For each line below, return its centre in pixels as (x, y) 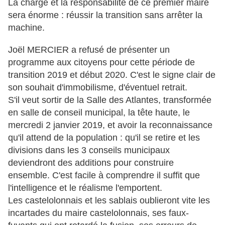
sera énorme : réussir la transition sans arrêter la (105, 15)
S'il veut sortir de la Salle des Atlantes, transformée (110, 100)
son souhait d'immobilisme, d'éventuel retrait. (98, 88)
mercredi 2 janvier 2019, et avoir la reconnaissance (110, 125)
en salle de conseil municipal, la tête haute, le (100, 113)
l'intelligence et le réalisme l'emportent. (85, 188)
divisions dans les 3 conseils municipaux (89, 150)
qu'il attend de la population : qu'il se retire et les (104, 138)
